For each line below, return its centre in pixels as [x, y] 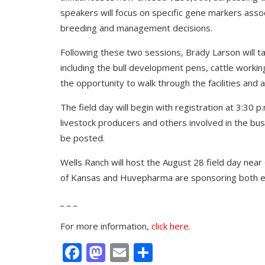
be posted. [83, 138]
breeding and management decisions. [136, 28]
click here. [171, 226]
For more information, [106, 226]
